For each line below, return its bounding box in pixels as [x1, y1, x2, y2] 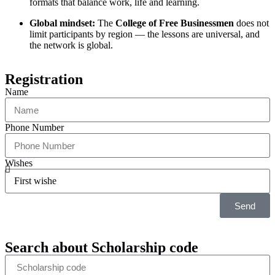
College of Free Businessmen [115, 18, 234, 29]
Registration [5, 71, 83, 88]
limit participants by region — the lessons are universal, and [29, 29, 260, 40]
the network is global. [29, 40, 113, 51]
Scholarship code [88, 239, 198, 256]
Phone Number [5, 122, 64, 133]
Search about [5, 239, 88, 256]
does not [234, 18, 269, 29]
